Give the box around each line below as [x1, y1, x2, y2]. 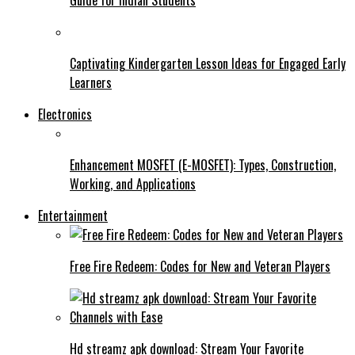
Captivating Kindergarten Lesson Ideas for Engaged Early [70, 53, 345, 73]
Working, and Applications [70, 174, 196, 193]
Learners [70, 72, 112, 92]
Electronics [38, 104, 92, 124]
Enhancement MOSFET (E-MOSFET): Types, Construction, [70, 155, 336, 174]
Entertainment [38, 205, 108, 225]
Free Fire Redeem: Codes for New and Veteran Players [70, 256, 330, 276]
